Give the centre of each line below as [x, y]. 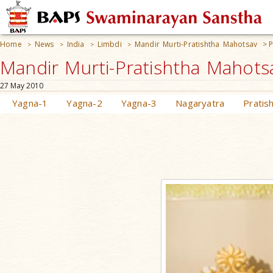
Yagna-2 [84, 103]
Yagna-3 [139, 103]
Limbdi [109, 44]
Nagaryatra [200, 103]
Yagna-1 [30, 103]
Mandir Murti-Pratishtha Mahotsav [196, 44]
